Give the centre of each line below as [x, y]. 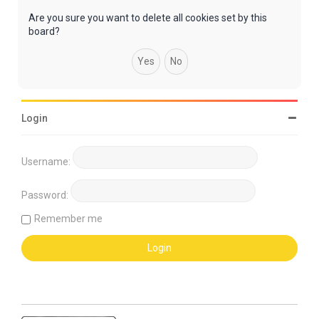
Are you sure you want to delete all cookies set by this [148, 18]
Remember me [68, 219]
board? [44, 32]
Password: [45, 195]
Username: [46, 162]
